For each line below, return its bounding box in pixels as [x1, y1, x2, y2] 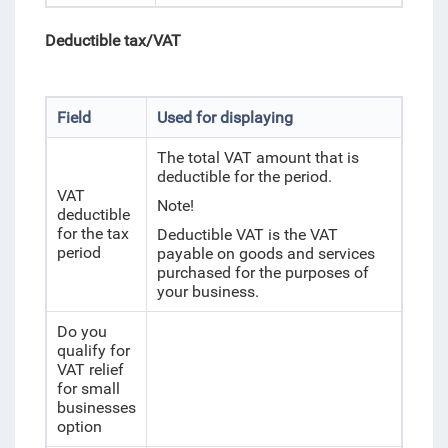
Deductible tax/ [44, 31, 153, 50]
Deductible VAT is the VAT [156, 225, 338, 244]
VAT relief [56, 360, 124, 379]
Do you [56, 322, 107, 341]
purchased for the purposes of [156, 263, 369, 282]
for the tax [56, 224, 129, 243]
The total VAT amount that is [156, 148, 359, 167]
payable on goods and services [156, 244, 375, 263]
